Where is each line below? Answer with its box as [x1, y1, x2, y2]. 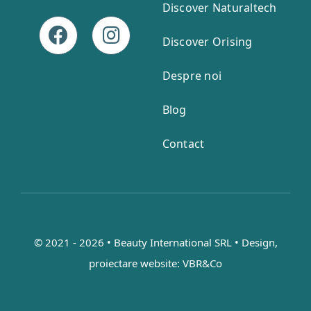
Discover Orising [162, 33, 253, 49]
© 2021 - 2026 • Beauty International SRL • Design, [33, 235, 278, 249]
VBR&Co [183, 255, 222, 270]
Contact [162, 135, 205, 151]
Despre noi [162, 67, 222, 83]
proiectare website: [89, 255, 183, 270]
